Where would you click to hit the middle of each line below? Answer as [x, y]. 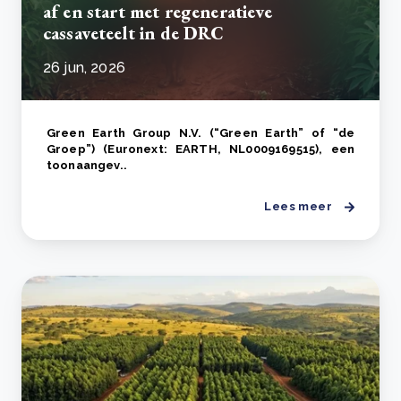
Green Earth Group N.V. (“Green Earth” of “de [200, 133]
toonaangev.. [87, 166]
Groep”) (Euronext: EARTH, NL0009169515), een [200, 149]
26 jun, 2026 [84, 68]
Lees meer [298, 207]
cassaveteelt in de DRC [134, 34]
